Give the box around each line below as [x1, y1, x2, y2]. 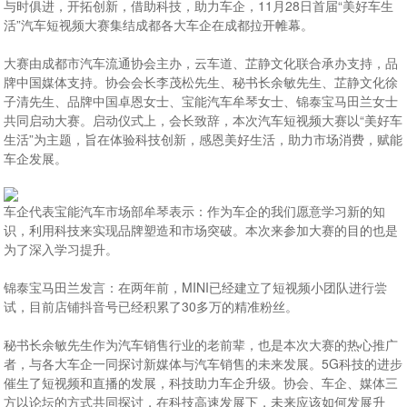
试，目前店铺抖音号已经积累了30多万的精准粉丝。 [4, 297, 299, 315]
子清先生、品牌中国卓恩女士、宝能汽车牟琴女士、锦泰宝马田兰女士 [4, 92, 399, 110]
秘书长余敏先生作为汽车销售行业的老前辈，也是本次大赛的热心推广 [4, 335, 399, 353]
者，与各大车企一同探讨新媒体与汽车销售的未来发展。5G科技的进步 [4, 354, 403, 372]
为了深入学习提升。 [4, 240, 119, 258]
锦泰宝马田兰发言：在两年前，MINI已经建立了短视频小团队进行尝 [4, 278, 388, 296]
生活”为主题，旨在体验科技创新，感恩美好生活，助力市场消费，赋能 [4, 130, 403, 148]
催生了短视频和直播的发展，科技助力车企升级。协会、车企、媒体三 [4, 373, 399, 392]
